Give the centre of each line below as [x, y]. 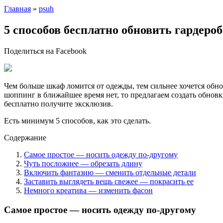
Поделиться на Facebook [45, 51]
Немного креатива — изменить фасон [88, 190]
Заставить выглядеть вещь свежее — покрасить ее [109, 181]
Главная [17, 9]
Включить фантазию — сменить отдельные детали [110, 172]
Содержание [25, 137]
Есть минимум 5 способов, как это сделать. [77, 120]
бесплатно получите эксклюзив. [58, 104]
